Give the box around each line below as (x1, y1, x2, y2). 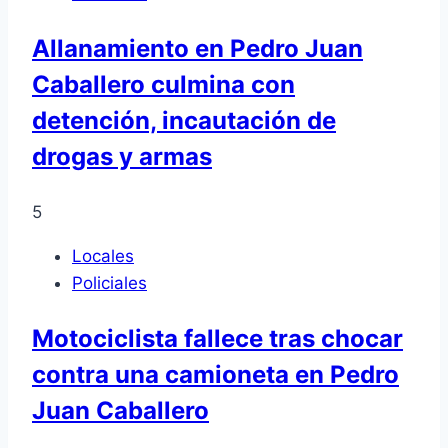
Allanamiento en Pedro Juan (32, 33, 363, 63)
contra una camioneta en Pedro (32, 359, 399, 389)
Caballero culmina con (32, 69, 295, 99)
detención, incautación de (32, 105, 336, 135)
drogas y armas (32, 141, 212, 171)
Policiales (72, 272, 147, 293)
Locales (72, 245, 134, 266)
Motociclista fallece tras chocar (32, 323, 403, 353)
